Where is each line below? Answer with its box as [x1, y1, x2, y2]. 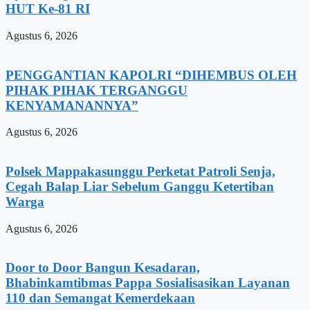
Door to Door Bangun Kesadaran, [6, 260, 200, 275]
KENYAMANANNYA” [6, 98, 138, 113]
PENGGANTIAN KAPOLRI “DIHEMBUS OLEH [6, 67, 297, 82]
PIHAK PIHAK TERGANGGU [6, 82, 188, 98]
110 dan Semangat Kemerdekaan [6, 291, 195, 306]
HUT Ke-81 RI [6, 1, 90, 17]
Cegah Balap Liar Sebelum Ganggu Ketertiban [6, 179, 274, 194]
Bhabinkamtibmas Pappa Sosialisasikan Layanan [6, 275, 290, 291]
